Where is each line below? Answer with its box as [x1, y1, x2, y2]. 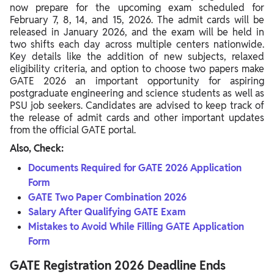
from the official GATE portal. [10, 123, 136, 136]
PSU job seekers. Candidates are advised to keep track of [10, 98, 264, 112]
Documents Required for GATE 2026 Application [28, 161, 242, 174]
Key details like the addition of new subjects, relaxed [10, 50, 264, 63]
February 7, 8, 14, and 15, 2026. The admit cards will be [10, 13, 264, 26]
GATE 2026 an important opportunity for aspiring [10, 74, 264, 87]
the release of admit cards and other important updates [10, 111, 264, 124]
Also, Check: [10, 141, 66, 155]
